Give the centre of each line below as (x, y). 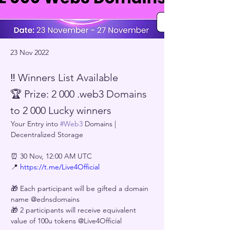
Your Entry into (35, 124)
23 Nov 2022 (30, 52)
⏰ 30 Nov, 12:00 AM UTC (51, 156)
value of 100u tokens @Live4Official (66, 221)
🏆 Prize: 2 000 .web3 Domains (79, 94)
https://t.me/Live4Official (60, 167)
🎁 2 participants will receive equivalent (74, 210)
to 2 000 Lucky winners (61, 110)
